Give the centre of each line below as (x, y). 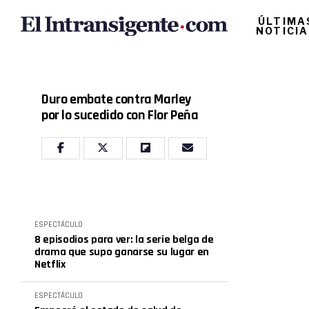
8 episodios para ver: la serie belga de (124, 240)
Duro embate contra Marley (117, 99)
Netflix (50, 265)
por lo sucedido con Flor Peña (120, 115)
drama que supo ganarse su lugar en (122, 252)
